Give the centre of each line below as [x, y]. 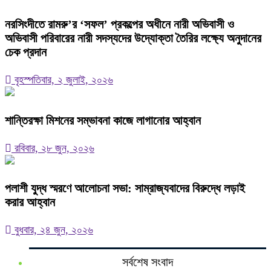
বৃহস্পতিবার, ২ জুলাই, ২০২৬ [62, 80]
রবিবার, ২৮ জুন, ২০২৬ [53, 148]
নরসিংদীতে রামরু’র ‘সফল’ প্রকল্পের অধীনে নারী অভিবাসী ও [119, 24]
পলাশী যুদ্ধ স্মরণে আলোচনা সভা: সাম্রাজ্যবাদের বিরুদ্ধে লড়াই [125, 188]
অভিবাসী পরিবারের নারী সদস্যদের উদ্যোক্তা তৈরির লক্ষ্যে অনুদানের [133, 38]
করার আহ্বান [30, 202]
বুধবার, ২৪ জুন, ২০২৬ [52, 230]
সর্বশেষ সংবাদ [148, 262]
